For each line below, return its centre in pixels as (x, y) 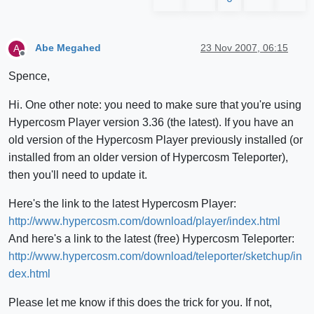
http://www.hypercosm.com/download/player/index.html (144, 221)
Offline (34, 59)
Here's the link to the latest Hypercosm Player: (122, 203)
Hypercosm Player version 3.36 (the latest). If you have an (151, 122)
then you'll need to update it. (78, 175)
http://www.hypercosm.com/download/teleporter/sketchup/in (155, 256)
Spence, (29, 76)
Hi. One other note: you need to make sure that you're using (155, 104)
